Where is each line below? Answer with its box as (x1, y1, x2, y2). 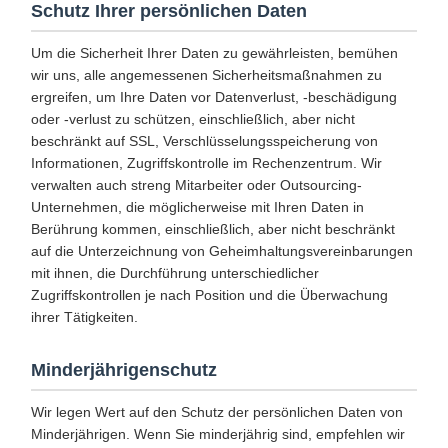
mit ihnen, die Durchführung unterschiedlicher (31, 265, 319, 281)
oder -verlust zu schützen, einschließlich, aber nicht (31, 111, 355, 127)
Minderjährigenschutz (31, 360, 217, 380)
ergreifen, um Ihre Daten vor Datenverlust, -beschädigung (31, 89, 397, 105)
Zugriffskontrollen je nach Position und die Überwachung (31, 287, 388, 303)
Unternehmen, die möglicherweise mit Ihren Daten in (31, 199, 364, 215)
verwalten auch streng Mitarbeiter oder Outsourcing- (31, 177, 362, 193)
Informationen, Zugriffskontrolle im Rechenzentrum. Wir (31, 155, 382, 171)
